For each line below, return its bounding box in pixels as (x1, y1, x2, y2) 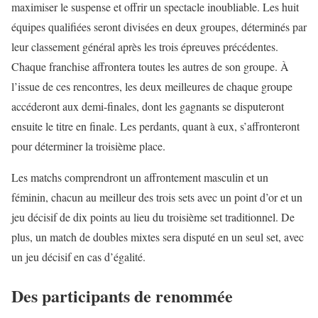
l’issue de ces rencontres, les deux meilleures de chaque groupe (11, 79, 292, 94)
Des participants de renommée (11, 283, 233, 309)
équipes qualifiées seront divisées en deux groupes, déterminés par (11, 19, 307, 35)
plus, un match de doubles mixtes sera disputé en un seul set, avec (11, 229, 304, 245)
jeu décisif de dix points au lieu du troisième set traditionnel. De (11, 209, 295, 225)
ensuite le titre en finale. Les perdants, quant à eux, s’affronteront (11, 119, 300, 134)
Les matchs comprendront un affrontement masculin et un (11, 170, 268, 185)
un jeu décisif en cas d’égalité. (11, 249, 146, 265)
